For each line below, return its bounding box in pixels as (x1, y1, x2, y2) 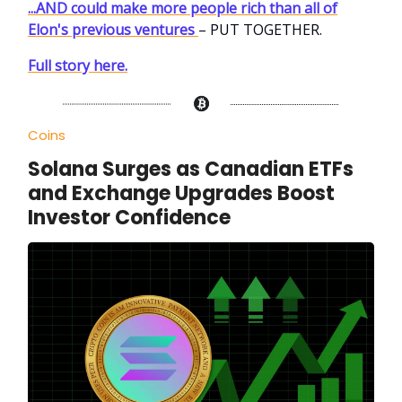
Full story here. (28, 56, 127, 76)
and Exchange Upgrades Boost (28, 179, 335, 208)
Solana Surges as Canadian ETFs (28, 155, 354, 184)
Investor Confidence (28, 204, 231, 232)
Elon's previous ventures (28, 20, 198, 40)
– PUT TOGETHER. (198, 20, 322, 40)
